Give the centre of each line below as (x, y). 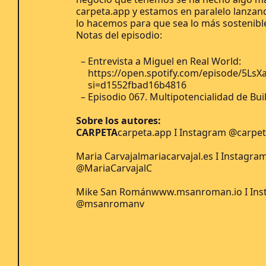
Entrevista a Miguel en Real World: (164, 61)
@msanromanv (110, 204)
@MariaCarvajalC (114, 168)
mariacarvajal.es (177, 156)
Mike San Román (114, 192)
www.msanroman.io (197, 192)
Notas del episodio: (120, 35)
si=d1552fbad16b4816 (137, 85)
